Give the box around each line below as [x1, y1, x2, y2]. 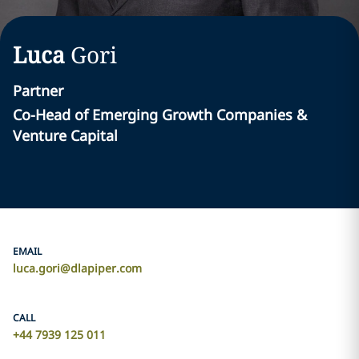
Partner [13, 81, 63, 100]
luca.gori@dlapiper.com [13, 260, 142, 276]
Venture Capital [13, 126, 118, 145]
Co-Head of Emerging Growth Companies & [13, 105, 307, 124]
